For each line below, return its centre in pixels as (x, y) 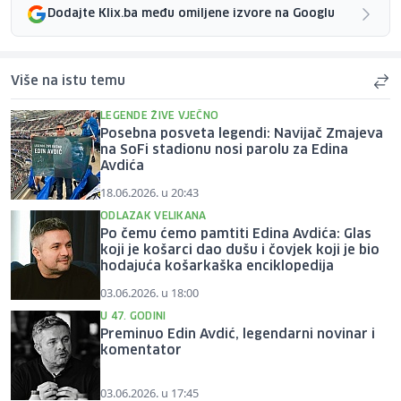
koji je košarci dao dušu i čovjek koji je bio (240, 250)
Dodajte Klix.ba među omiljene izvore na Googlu (191, 14)
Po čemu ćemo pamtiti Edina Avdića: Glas (236, 234)
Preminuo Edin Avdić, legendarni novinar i (238, 334)
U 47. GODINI (133, 316)
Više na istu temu (68, 81)
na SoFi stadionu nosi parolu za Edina (224, 150)
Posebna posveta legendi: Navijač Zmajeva (242, 134)
